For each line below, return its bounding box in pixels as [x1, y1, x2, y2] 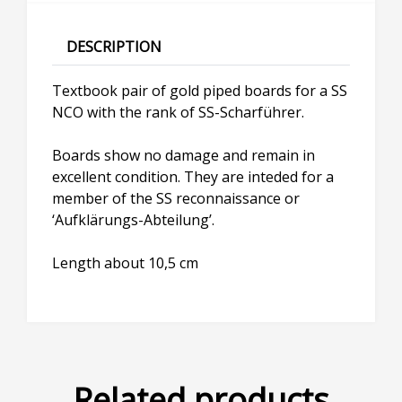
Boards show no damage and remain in [52, 144, 315, 165]
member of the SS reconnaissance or [52, 188, 300, 208]
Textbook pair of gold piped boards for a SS [52, 80, 347, 100]
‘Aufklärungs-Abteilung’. [52, 209, 214, 230]
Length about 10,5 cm [52, 252, 198, 273]
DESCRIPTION [66, 36, 162, 57]
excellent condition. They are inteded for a [52, 166, 334, 187]
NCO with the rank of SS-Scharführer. [52, 101, 304, 122]
